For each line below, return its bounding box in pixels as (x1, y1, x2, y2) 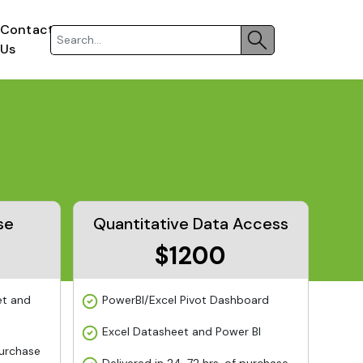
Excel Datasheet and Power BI (101, 324, 261, 339)
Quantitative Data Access (92, 213, 288, 234)
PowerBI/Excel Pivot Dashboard (101, 293, 269, 307)
